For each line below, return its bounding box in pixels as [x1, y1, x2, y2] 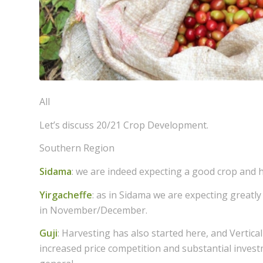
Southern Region [39, 141, 114, 155]
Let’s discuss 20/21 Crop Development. [39, 118, 208, 131]
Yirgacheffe [39, 188, 92, 201]
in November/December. [39, 203, 147, 217]
